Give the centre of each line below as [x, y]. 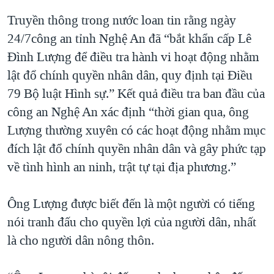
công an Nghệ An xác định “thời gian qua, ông [128, 112]
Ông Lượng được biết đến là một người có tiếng [131, 204]
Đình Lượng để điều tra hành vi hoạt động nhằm [133, 57]
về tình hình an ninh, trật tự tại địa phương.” [122, 167]
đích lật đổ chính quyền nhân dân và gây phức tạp [137, 149]
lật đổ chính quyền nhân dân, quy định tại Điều [130, 76]
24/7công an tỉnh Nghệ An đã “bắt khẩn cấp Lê [129, 39]
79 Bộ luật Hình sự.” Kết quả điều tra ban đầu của [136, 94]
